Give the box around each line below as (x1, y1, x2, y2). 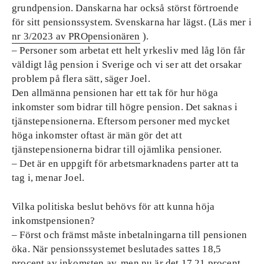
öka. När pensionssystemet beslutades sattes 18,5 (12, 243, 222, 255)
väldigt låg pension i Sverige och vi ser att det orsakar (12, 59, 242, 70)
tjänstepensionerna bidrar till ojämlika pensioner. (12, 144, 222, 155)
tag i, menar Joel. (12, 172, 85, 183)
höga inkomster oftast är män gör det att (12, 130, 182, 141)
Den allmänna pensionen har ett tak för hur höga (12, 87, 218, 98)
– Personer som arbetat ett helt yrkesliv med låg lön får (12, 45, 246, 56)
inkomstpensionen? (12, 215, 95, 226)
